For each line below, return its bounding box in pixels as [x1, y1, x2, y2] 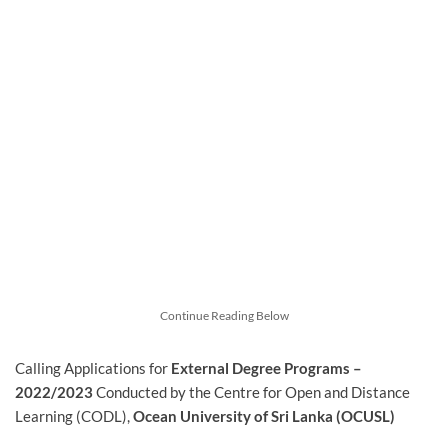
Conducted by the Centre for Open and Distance [93, 383, 410, 402]
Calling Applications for [15, 359, 171, 378]
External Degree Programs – [171, 359, 362, 378]
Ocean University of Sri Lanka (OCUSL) [133, 407, 395, 426]
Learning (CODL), [15, 407, 133, 426]
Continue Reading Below [159, 308, 289, 324]
